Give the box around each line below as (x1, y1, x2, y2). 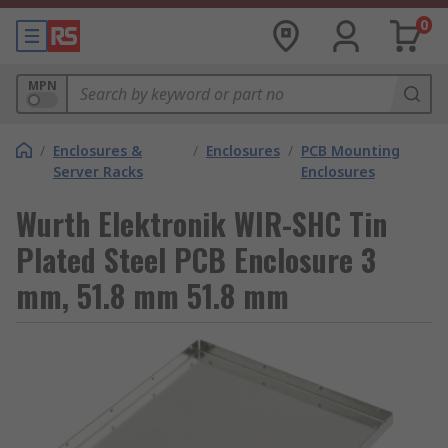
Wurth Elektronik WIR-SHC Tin (16, 201, 387, 246)
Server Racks (53, 162, 143, 181)
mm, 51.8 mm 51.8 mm (16, 273, 289, 318)
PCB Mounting (300, 141, 400, 160)
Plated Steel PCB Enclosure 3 (16, 237, 376, 282)
